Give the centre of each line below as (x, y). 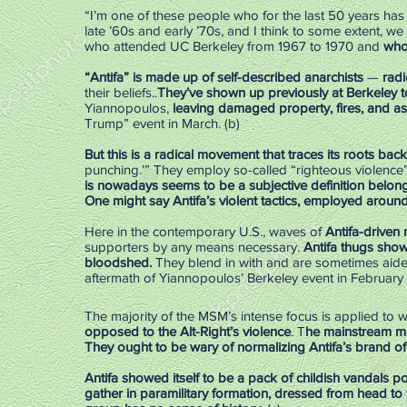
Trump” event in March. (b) (162, 123)
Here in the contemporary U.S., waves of (205, 231)
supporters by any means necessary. (194, 247)
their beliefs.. (121, 92)
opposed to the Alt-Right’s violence (188, 331)
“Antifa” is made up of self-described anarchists (224, 77)
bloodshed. (118, 262)
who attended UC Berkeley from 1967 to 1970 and (234, 46)
